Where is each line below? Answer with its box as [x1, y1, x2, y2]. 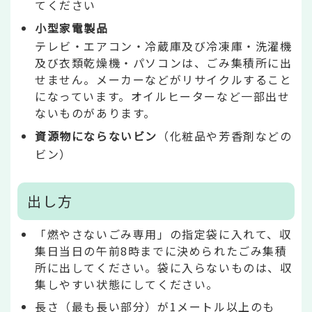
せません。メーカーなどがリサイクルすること [35, 71, 292, 88]
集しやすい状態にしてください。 [35, 276, 219, 293]
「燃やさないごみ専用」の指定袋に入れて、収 [35, 226, 292, 243]
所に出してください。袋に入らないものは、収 [35, 259, 292, 276]
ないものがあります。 [35, 104, 157, 122]
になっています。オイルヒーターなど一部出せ [35, 88, 290, 105]
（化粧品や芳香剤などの [157, 127, 292, 145]
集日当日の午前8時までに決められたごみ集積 [35, 242, 288, 260]
